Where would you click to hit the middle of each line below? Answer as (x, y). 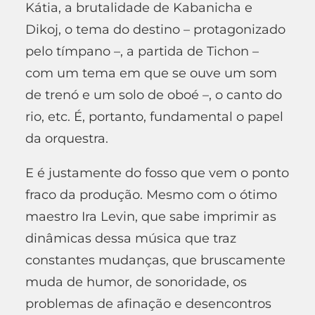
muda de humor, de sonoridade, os (136, 282)
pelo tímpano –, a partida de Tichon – (142, 51)
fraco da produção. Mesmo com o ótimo (151, 194)
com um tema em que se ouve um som (151, 73)
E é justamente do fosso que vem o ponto (157, 173)
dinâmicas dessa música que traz (131, 238)
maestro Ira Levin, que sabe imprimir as (151, 216)
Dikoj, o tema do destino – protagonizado (155, 29)
